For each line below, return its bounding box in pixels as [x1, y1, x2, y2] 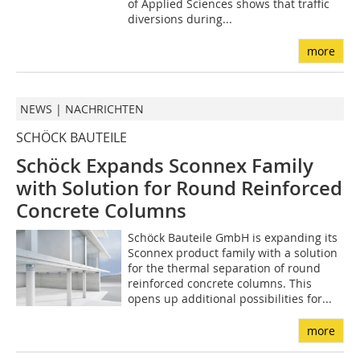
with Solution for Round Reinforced [16, 175, 342, 202]
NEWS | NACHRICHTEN [20, 101, 144, 117]
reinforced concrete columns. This [127, 276, 312, 292]
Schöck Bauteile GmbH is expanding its [127, 230, 337, 246]
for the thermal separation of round [127, 260, 321, 276]
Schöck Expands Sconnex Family [16, 153, 313, 179]
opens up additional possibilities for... [127, 291, 332, 307]
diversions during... [127, 11, 232, 27]
